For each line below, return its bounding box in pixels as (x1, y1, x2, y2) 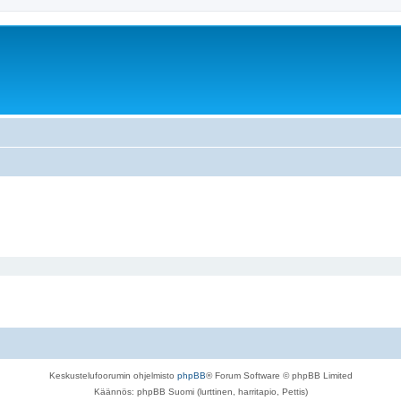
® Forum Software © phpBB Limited (205, 370, 353, 380)
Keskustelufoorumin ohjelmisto (48, 370, 177, 380)
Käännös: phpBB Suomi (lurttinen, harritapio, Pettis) (93, 386, 308, 397)
